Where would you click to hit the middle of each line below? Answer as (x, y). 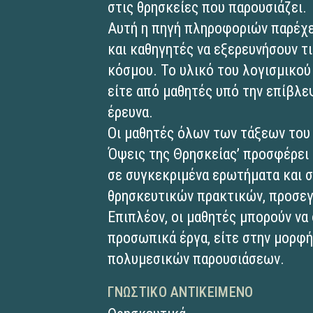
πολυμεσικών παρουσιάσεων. (196, 259)
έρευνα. (131, 112)
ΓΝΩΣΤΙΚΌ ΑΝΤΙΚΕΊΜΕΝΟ (181, 292)
